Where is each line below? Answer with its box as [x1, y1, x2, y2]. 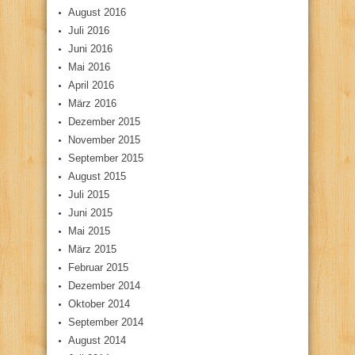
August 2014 [68, 334, 126, 346]
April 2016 [68, 79, 114, 91]
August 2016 [68, 6, 126, 18]
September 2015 [68, 152, 143, 164]
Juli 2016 [68, 25, 109, 36]
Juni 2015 [68, 207, 113, 219]
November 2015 [68, 134, 140, 146]
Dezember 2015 [68, 116, 140, 128]
